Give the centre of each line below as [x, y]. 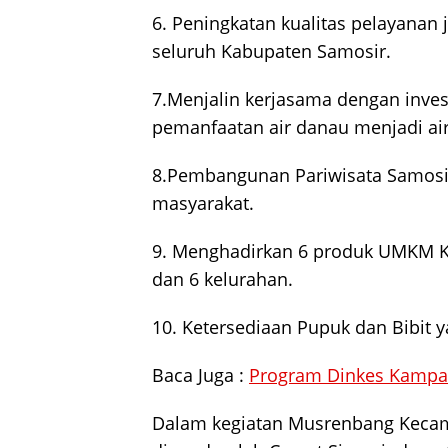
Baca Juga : [200, 374]
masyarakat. [203, 202]
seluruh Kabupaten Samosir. [271, 50]
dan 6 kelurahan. [222, 278]
